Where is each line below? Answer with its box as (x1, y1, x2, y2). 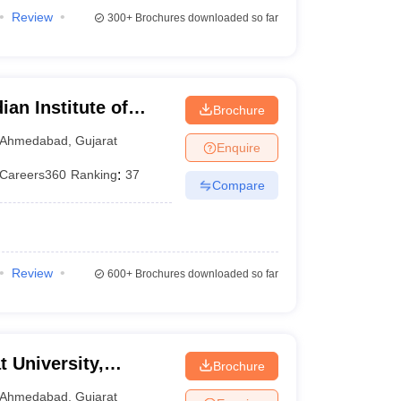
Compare (211, 177, 265, 192)
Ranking (71, 167, 118, 182)
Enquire (216, 140, 260, 155)
